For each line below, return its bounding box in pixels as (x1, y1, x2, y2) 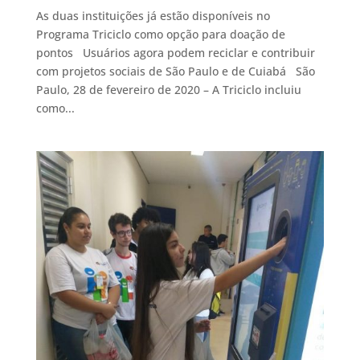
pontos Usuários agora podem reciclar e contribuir (35, 45, 315, 61)
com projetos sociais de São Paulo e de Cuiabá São (35, 63, 315, 80)
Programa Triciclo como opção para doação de (35, 27, 285, 43)
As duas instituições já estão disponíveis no (35, 8, 270, 24)
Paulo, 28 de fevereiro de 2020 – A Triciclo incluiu (35, 82, 301, 98)
